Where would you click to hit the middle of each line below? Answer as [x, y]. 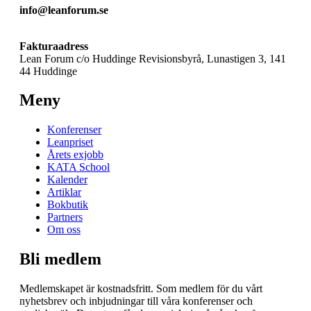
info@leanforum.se [64, 10]
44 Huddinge [48, 71]
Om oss [64, 230]
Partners [65, 217]
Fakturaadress [54, 46]
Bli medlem [60, 259]
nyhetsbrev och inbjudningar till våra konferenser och [136, 301]
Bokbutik [68, 205]
